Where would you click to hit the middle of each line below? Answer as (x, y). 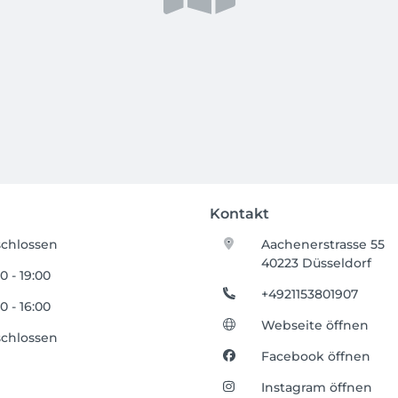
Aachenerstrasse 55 (323, 244)
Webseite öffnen (315, 325)
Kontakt (239, 214)
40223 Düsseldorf (317, 263)
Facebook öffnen (316, 356)
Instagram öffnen (317, 387)
